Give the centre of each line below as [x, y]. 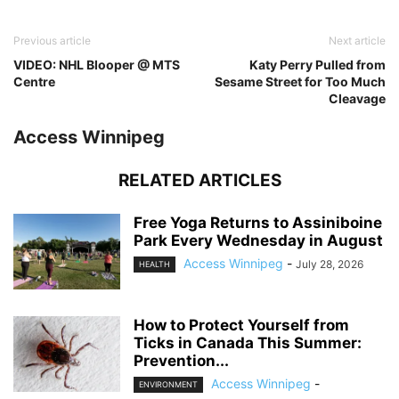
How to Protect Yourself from [241, 326]
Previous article [52, 41]
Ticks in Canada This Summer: [248, 343]
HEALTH [155, 265]
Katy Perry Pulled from [318, 65]
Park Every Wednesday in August [258, 241]
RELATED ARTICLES [199, 181]
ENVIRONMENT [168, 385]
